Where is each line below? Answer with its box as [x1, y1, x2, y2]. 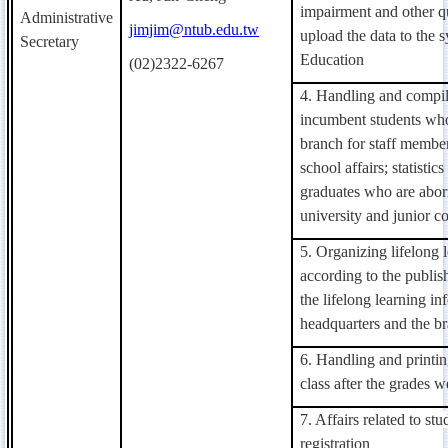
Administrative [20, 8, 113, 26]
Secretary [20, 32, 79, 50]
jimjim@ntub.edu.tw [129, 20, 259, 38]
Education [300, 50, 364, 68]
